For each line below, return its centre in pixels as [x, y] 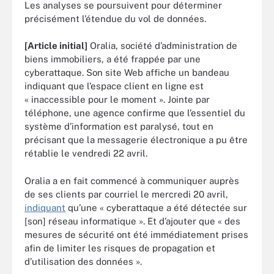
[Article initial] [56, 46]
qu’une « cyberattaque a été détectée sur [156, 207]
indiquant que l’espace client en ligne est [114, 86]
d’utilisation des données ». [83, 261]
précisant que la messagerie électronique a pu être [136, 140]
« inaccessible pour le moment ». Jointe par [117, 99]
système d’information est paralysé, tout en [119, 126]
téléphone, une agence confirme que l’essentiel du [135, 113]
